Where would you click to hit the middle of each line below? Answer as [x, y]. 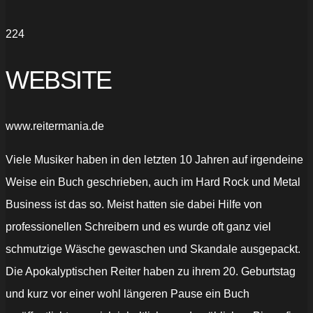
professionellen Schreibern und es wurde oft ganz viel [138, 227]
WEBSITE [59, 80]
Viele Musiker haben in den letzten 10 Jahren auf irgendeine [154, 160]
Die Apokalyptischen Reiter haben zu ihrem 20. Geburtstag [151, 272]
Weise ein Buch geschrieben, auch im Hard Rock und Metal [153, 182]
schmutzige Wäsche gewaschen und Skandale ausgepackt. [153, 249]
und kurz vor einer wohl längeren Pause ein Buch [128, 294]
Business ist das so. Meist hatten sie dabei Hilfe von [134, 205]
